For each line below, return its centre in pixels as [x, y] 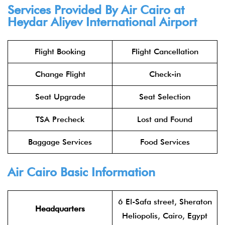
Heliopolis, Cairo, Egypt [165, 216]
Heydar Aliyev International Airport [102, 22]
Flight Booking [60, 51]
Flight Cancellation [165, 51]
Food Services [165, 142]
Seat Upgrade [60, 97]
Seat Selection [165, 97]
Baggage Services [60, 142]
